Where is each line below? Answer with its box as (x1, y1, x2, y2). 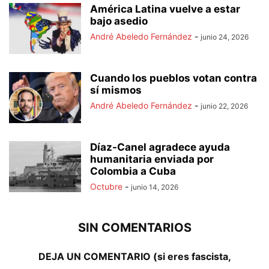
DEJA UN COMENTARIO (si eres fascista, (38, 250, 231, 263)
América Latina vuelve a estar (90, 3, 240, 16)
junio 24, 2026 (201, 32, 249, 42)
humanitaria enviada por (90, 153, 214, 166)
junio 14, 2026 (131, 183, 178, 192)
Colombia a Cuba (90, 165, 176, 178)
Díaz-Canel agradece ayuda (90, 141, 230, 154)
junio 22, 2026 (201, 101, 248, 111)
